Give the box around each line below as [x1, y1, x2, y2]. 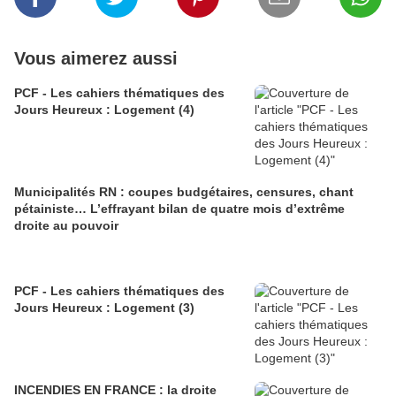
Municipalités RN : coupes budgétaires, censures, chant [14, 185, 354, 200]
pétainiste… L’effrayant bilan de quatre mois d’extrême [14, 202, 345, 217]
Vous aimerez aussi [14, 49, 178, 69]
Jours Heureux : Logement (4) [14, 103, 194, 118]
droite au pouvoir [14, 218, 118, 233]
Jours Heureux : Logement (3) [14, 301, 194, 316]
